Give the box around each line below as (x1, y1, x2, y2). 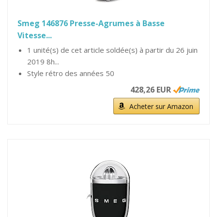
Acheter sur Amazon (129, 102, 193, 111)
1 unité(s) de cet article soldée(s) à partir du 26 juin (27, 45, 198, 55)
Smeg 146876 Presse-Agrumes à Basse (17, 18, 165, 29)
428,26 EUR (130, 84, 171, 95)
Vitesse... (17, 30, 52, 41)
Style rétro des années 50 (27, 68, 114, 78)
